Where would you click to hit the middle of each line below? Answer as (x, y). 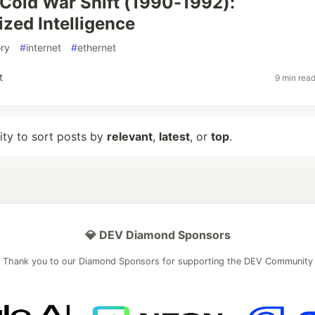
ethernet (97, 47)
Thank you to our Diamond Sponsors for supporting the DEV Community (157, 261)
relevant (130, 136)
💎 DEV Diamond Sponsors (157, 235)
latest (174, 136)
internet (44, 47)
